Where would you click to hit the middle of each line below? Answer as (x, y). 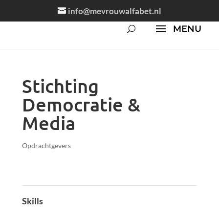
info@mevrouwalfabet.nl (114, 11)
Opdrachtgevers (46, 145)
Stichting (60, 86)
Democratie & (81, 104)
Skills (32, 201)
